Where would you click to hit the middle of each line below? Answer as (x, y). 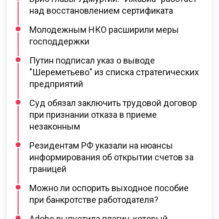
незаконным (55, 127)
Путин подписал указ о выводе (92, 61)
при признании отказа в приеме (93, 115)
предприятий (56, 84)
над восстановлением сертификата (101, 11)
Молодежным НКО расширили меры (104, 30)
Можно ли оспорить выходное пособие (109, 188)
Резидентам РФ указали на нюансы (101, 146)
